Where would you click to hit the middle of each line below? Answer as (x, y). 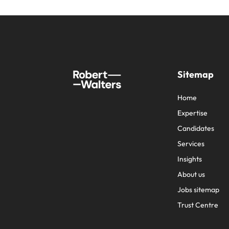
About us (191, 174)
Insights (190, 159)
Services (191, 144)
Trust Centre (198, 205)
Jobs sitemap (198, 190)
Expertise (192, 113)
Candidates (196, 128)
